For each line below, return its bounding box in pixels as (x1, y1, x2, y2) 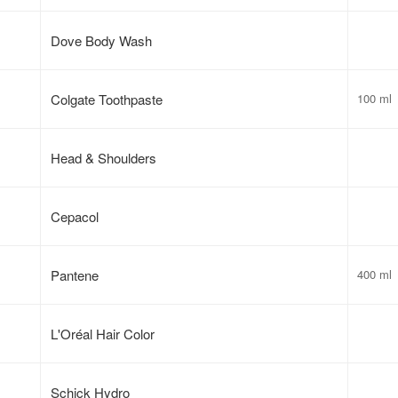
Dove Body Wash (51, 30, 153, 50)
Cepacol (51, 206, 99, 226)
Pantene (51, 265, 99, 284)
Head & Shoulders (51, 147, 157, 167)
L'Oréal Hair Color (51, 323, 155, 343)
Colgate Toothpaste (51, 89, 163, 108)
